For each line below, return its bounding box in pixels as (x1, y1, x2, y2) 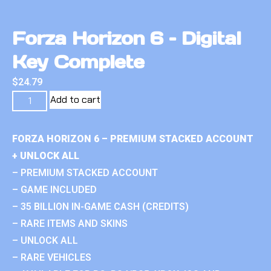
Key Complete (12, 50, 144, 73)
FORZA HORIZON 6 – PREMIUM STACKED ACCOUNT (12, 132, 253, 145)
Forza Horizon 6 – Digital (12, 26, 241, 50)
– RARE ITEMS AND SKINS (12, 217, 128, 229)
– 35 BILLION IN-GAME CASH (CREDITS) (12, 200, 189, 212)
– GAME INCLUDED (12, 183, 97, 195)
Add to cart (50, 93, 101, 106)
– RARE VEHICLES (12, 251, 91, 263)
